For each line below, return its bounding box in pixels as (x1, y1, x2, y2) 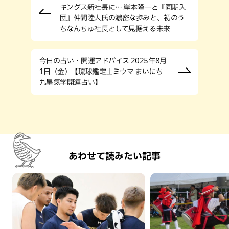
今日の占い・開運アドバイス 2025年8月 (39, 57, 167, 64)
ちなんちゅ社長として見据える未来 (59, 25, 170, 32)
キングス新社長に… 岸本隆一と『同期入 (59, 3, 186, 11)
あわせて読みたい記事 (68, 151, 161, 161)
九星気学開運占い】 (39, 78, 102, 86)
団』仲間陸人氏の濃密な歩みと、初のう (59, 14, 185, 21)
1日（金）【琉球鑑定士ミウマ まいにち (39, 67, 163, 75)
